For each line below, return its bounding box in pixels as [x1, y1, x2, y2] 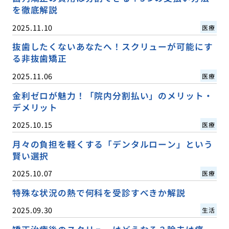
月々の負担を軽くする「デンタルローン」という [12, 138, 213, 150]
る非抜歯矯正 [12, 52, 67, 65]
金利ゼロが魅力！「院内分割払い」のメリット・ [12, 89, 213, 102]
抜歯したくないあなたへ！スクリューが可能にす [12, 40, 213, 53]
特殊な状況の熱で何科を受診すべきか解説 [12, 186, 186, 199]
